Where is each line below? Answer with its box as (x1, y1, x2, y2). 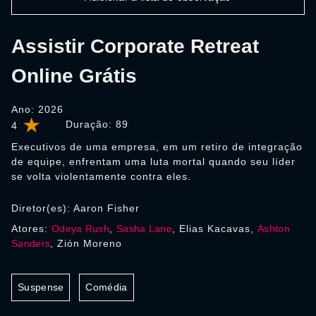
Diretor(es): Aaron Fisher (11, 202, 140, 214)
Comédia (85, 281, 128, 293)
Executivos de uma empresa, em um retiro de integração (11, 141, 303, 152)
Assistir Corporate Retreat (11, 35, 259, 57)
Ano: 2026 (11, 104, 63, 115)
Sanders (11, 238, 51, 249)
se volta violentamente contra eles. (11, 171, 191, 182)
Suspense (18, 281, 64, 293)
